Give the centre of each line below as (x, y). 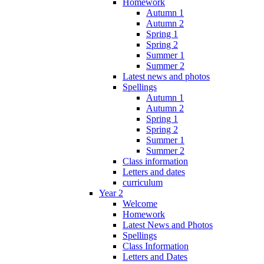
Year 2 (111, 193)
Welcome (140, 203)
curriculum (143, 182)
